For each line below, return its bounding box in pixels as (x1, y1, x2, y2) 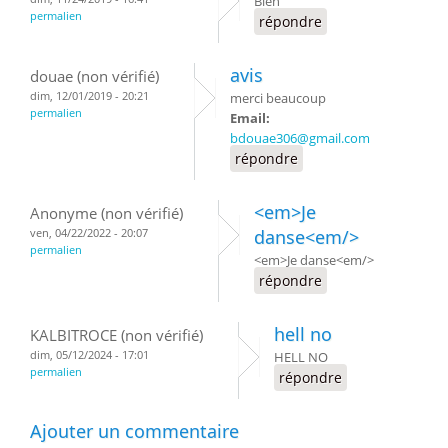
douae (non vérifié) (30, 66, 159, 86)
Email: (230, 109, 273, 127)
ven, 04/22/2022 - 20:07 (30, 225, 148, 240)
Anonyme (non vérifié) (30, 203, 183, 223)
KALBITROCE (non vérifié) (30, 325, 203, 345)
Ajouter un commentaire (30, 419, 239, 443)
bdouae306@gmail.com (230, 129, 370, 147)
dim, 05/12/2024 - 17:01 (30, 347, 149, 362)
